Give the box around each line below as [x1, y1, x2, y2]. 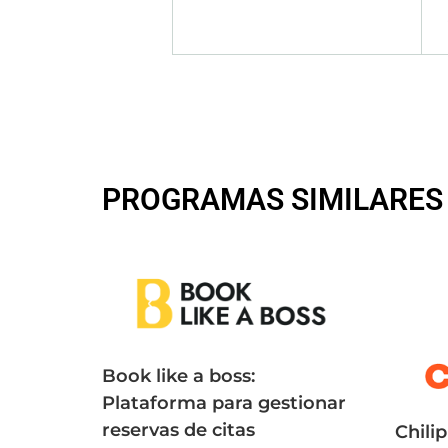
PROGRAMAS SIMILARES [102, 182, 443, 217]
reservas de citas [102, 418, 255, 441]
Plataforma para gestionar [102, 391, 346, 414]
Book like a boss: [102, 364, 255, 387]
